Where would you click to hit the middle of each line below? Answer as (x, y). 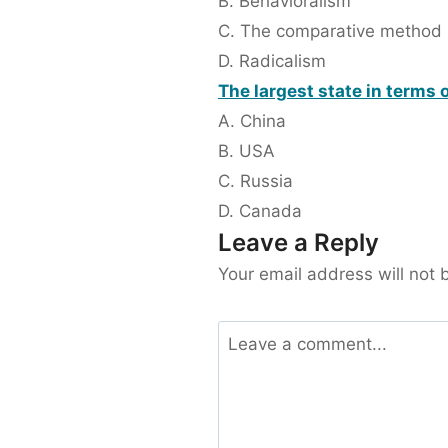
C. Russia (255, 181)
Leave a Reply (298, 243)
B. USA (246, 151)
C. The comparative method (330, 31)
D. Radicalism (272, 61)
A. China (252, 121)
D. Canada (260, 211)
